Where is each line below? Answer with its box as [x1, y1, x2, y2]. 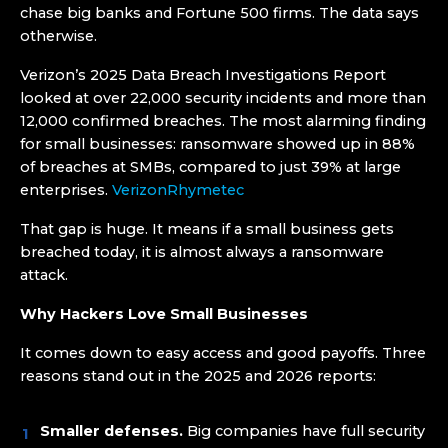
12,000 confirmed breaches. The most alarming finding [20, 112, 426, 130]
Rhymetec [167, 181, 244, 199]
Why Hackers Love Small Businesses [20, 305, 308, 323]
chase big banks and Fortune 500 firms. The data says [20, 4, 419, 22]
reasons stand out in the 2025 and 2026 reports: [20, 367, 376, 385]
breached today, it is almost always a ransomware [20, 243, 384, 261]
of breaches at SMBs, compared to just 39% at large [20, 158, 401, 176]
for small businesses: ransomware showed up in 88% [20, 135, 415, 153]
